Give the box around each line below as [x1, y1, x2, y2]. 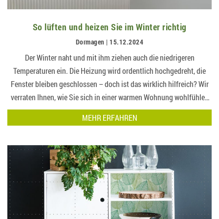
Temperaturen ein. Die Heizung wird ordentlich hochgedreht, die [13, 66, 206, 76]
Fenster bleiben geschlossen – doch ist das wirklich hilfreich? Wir [10, 79, 209, 89]
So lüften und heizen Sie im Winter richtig [32, 21, 187, 33]
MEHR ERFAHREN [82, 112, 137, 123]
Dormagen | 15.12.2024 [75, 37, 144, 47]
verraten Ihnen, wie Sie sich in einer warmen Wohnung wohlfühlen [10, 92, 209, 103]
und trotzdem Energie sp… [70, 105, 149, 116]
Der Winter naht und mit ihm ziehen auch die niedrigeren [24, 52, 195, 63]
